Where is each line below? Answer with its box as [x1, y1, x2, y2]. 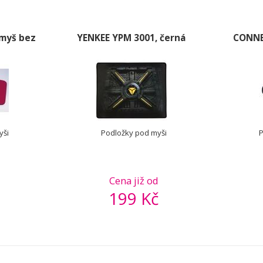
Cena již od [109, 174, 159, 187]
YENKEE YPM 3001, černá [76, 32, 186, 44]
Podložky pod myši [100, 127, 167, 138]
